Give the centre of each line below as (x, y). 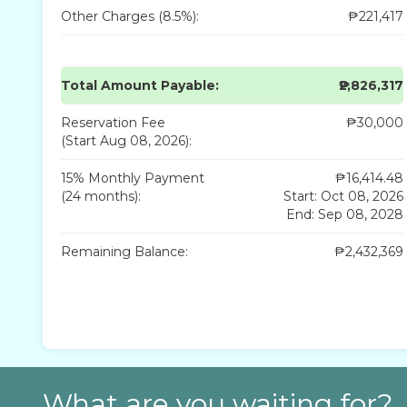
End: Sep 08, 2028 (344, 214)
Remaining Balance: (124, 251)
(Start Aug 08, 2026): (126, 140)
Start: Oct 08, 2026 (343, 196)
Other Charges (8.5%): (130, 16)
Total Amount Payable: (140, 85)
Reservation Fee (113, 122)
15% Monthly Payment (133, 178)
